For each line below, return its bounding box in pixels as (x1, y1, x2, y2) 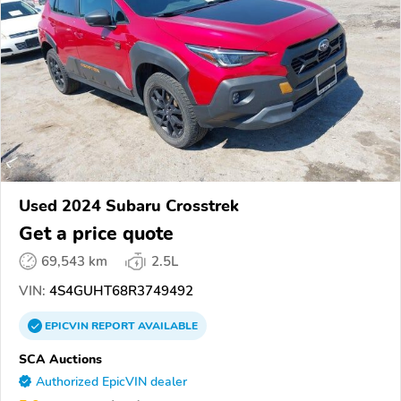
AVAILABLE (135, 319, 198, 334)
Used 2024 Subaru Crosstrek (19, 195, 239, 218)
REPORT (91, 319, 135, 334)
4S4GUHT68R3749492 (46, 282, 193, 301)
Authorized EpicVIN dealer (36, 373, 187, 391)
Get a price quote (19, 221, 174, 247)
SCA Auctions (19, 350, 102, 369)
